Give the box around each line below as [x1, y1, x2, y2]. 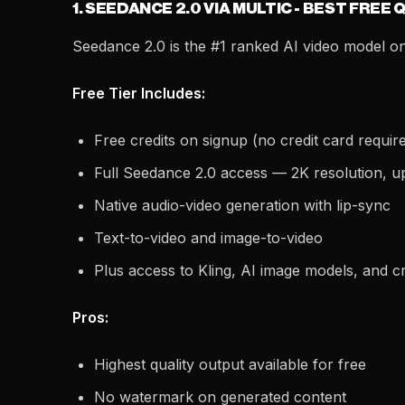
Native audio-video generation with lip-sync [94, 196, 391, 214]
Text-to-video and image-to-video [94, 229, 323, 247]
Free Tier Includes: [72, 84, 205, 102]
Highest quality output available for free [94, 355, 366, 373]
